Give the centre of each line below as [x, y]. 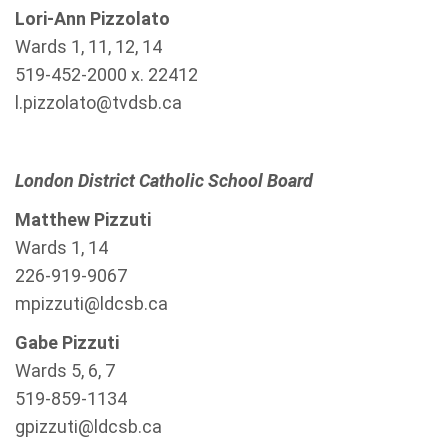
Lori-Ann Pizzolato [92, 18]
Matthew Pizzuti [83, 219]
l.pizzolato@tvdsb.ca [98, 102]
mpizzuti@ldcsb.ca [91, 303]
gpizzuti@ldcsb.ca [88, 426]
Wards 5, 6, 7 [65, 370]
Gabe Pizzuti [67, 342]
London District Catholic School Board [164, 180]
